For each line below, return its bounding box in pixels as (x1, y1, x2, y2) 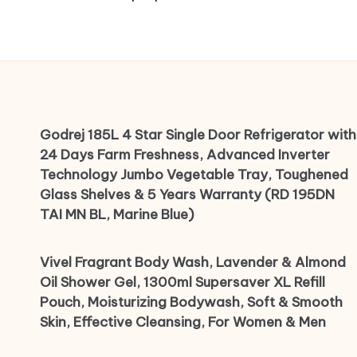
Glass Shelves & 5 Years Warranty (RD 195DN (40, 186, 335, 204)
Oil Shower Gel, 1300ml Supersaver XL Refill (40, 273, 325, 292)
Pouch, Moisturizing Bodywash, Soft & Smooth (40, 293, 343, 312)
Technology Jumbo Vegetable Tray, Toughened (40, 166, 348, 184)
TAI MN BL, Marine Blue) (40, 206, 194, 224)
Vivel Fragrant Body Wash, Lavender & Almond (40, 253, 346, 272)
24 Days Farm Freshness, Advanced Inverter (40, 146, 330, 164)
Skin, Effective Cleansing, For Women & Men (40, 313, 326, 331)
